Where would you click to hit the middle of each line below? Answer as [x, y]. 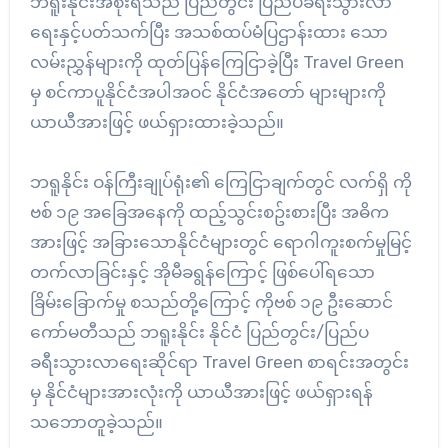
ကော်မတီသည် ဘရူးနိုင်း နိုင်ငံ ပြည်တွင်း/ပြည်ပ [199, 331]
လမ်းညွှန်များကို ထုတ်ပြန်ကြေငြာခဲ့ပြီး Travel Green [216, 61]
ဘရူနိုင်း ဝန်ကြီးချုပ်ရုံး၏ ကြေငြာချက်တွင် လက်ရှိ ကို [220, 181]
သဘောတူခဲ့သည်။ [96, 421]
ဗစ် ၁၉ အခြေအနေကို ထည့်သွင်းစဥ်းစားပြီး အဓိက [209, 211]
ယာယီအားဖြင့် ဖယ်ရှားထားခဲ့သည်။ [156, 121]
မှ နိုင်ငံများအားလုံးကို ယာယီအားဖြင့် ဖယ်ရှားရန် [201, 391]
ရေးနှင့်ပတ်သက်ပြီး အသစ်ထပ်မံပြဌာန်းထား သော [208, 31]
